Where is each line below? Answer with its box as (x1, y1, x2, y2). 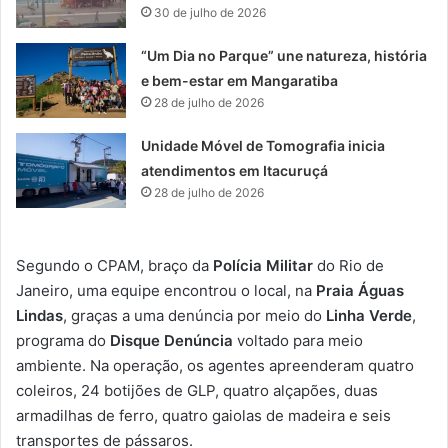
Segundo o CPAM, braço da (16, 255, 213, 275)
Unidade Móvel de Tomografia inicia (141, 136, 386, 154)
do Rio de (313, 255, 384, 275)
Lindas (16, 305, 63, 325)
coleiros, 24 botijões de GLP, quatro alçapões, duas (16, 380, 378, 400)
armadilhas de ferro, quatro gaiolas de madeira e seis (16, 405, 391, 425)
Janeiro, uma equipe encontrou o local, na (16, 280, 316, 300)
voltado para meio (233, 330, 363, 350)
